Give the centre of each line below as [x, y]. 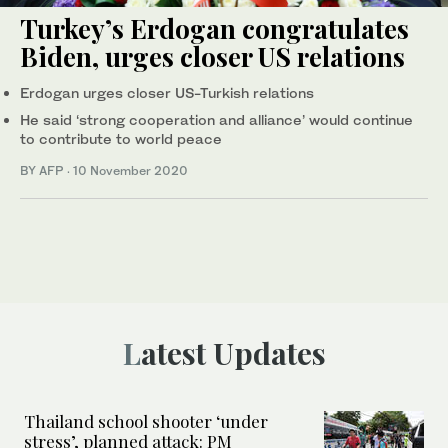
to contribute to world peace [121, 138]
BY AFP [43, 170]
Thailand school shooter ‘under [146, 420]
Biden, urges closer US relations [212, 56]
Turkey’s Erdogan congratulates [214, 28]
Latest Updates [233, 352]
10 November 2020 [130, 170]
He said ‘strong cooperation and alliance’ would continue [216, 119]
